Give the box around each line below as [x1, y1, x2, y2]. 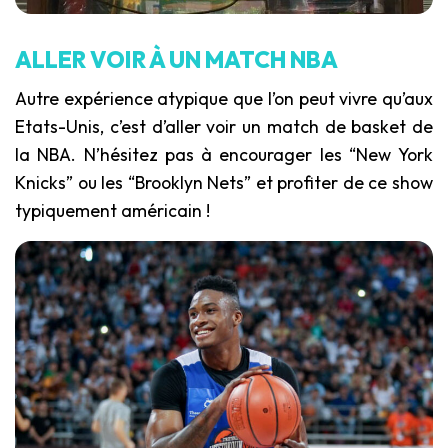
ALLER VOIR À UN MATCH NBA [15, 44, 338, 74]
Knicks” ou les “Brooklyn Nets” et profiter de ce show [15, 170, 433, 194]
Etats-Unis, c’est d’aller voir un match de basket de [15, 114, 433, 138]
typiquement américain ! [15, 198, 210, 222]
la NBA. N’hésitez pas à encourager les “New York [15, 142, 433, 166]
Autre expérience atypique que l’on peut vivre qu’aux [15, 86, 433, 110]
